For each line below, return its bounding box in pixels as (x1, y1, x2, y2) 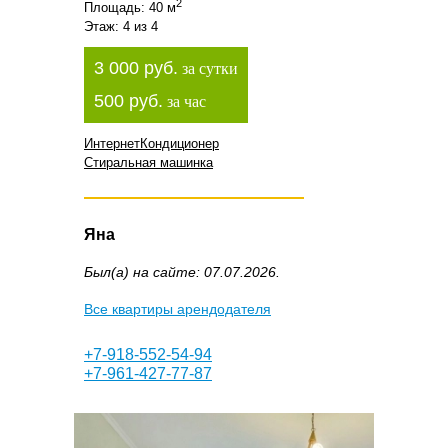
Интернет (84, 136, 140, 152)
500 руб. (94, 91, 163, 112)
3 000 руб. (94, 58, 178, 79)
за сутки (178, 60, 238, 78)
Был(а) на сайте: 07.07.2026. (84, 264, 280, 281)
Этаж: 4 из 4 (84, 19, 158, 35)
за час (163, 93, 206, 111)
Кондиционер (140, 136, 219, 152)
